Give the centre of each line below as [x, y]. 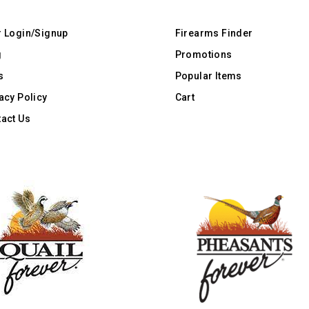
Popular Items [208, 76]
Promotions [203, 54]
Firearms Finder [214, 33]
